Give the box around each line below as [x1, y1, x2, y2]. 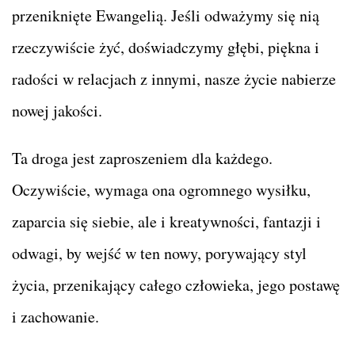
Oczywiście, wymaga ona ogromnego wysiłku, [12, 178, 311, 200]
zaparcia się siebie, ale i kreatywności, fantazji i [12, 210, 321, 232]
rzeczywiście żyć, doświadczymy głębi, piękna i [12, 36, 319, 58]
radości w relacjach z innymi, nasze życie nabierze [12, 67, 336, 90]
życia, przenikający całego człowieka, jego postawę [12, 273, 340, 296]
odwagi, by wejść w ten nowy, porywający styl [12, 242, 307, 264]
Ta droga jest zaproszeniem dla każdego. [12, 147, 273, 169]
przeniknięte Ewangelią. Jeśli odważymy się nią [12, 4, 319, 26]
